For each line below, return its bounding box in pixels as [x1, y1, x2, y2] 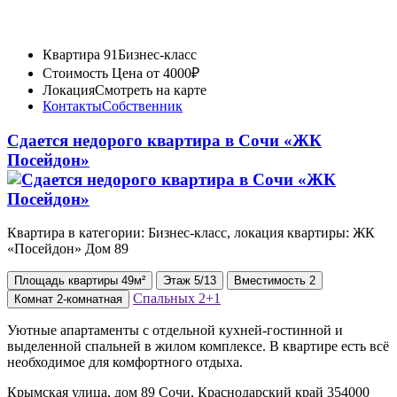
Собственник [102, 98, 183, 114]
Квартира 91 [43, 47, 118, 63]
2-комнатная [57, 292, 122, 307]
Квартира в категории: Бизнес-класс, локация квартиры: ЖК [7, 225, 375, 241]
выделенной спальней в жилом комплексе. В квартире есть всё [7, 339, 389, 354]
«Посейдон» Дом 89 [7, 241, 128, 257]
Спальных [133, 291, 198, 307]
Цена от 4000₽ [108, 66, 199, 82]
